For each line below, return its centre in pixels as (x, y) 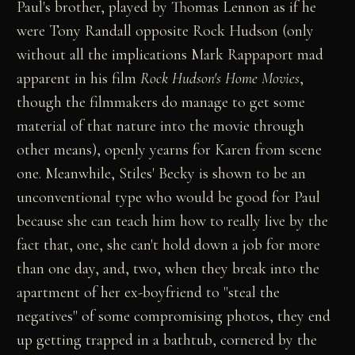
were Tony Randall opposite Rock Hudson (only (166, 31)
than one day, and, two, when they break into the (168, 269)
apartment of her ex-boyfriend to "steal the (149, 293)
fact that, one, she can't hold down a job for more (169, 245)
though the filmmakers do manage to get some (161, 103)
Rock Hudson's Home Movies (220, 79)
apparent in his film (79, 79)
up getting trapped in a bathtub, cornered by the (167, 340)
